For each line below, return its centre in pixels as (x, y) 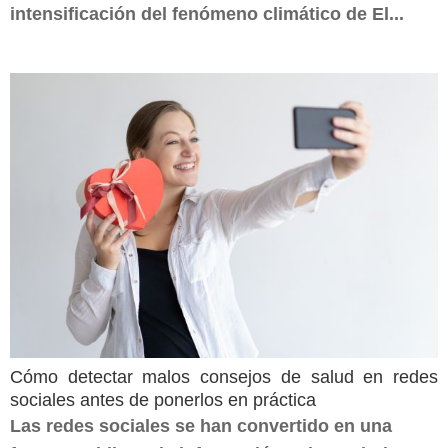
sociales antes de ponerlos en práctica (163, 400)
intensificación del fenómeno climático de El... (207, 14)
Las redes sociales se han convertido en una (201, 426)
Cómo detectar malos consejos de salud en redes (224, 377)
